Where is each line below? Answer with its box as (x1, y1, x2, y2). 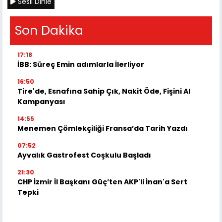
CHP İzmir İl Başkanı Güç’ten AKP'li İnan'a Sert (17, 177, 187, 187)
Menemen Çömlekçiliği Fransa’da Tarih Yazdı (17, 123, 188, 134)
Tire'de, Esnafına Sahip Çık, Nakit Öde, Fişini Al (17, 86, 190, 97)
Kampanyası (17, 97, 65, 107)
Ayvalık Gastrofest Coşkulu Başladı (17, 150, 151, 161)
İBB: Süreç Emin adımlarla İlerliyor (17, 59, 144, 70)
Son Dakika (15, 22, 83, 40)
